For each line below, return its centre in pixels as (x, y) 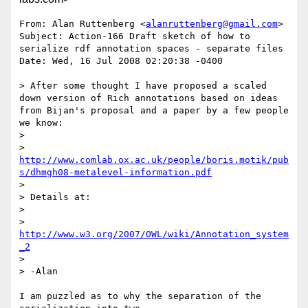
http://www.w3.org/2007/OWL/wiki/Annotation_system (154, 234)
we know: (41, 123)
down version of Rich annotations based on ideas (148, 98)
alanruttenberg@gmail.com (212, 24)
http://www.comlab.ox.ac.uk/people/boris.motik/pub (154, 160)
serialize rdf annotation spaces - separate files (151, 49)
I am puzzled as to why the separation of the (140, 296)
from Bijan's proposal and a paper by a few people (154, 111)
